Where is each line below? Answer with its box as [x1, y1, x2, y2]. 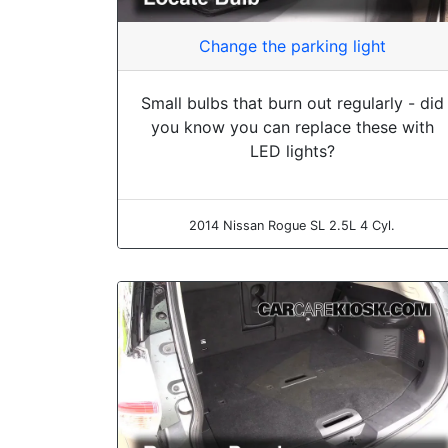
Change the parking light [198, 36, 386, 57]
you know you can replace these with [150, 117, 434, 138]
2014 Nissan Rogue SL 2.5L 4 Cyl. [189, 218, 395, 234]
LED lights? [249, 141, 335, 162]
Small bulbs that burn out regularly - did [140, 93, 444, 114]
